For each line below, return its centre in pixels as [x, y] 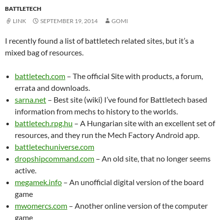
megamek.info [38, 182]
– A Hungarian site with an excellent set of [144, 123]
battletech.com [40, 76]
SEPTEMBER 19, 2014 [69, 21]
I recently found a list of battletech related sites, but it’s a [99, 41]
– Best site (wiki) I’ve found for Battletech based [127, 99]
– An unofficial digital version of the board [133, 182]
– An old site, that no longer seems [152, 158]
